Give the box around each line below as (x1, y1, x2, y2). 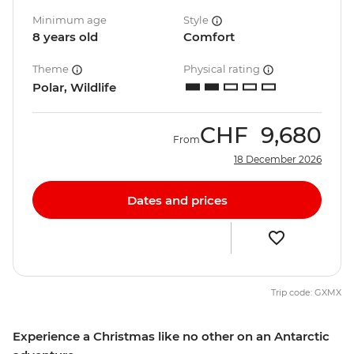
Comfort (183, 29, 235, 45)
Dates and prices (126, 192, 228, 208)
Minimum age (32, 13, 107, 27)
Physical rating (183, 62, 262, 76)
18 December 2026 (234, 153, 322, 166)
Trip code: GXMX (271, 287, 341, 299)
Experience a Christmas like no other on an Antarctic (13, 329, 330, 345)
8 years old (32, 29, 98, 45)
